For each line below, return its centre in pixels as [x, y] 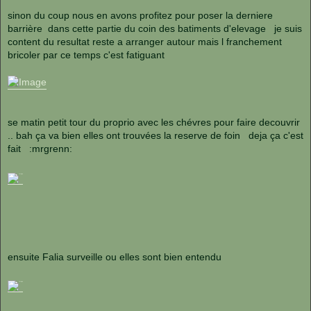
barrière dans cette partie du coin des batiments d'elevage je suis [155, 29]
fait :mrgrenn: [40, 149]
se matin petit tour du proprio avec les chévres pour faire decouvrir [155, 123]
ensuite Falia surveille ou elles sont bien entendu [116, 257]
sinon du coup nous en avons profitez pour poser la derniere [140, 16]
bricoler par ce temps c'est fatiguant [87, 56]
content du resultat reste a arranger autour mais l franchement [145, 42]
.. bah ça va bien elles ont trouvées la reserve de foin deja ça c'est [155, 136]
